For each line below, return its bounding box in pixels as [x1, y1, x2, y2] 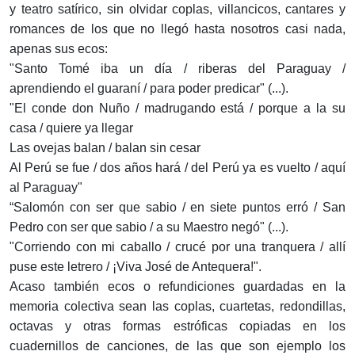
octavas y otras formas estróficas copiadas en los [10, 319, 345, 334]
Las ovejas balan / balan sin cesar [10, 141, 200, 155]
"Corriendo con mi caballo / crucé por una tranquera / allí [10, 240, 345, 254]
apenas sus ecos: [10, 42, 108, 56]
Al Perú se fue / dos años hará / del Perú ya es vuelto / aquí [10, 161, 345, 175]
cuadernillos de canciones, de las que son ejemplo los [10, 339, 345, 353]
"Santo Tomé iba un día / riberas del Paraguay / [10, 62, 345, 76]
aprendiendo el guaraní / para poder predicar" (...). [10, 82, 288, 96]
